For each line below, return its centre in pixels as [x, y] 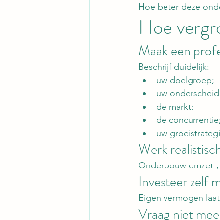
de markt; [175, 107]
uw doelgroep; [185, 80]
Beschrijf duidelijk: [174, 67]
